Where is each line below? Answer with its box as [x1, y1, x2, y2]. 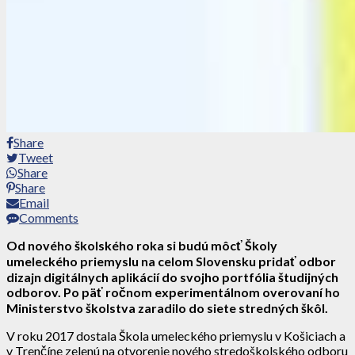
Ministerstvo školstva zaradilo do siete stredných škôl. [6, 300, 328, 315]
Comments [19, 209, 78, 225]
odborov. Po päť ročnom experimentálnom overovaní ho [6, 284, 340, 300]
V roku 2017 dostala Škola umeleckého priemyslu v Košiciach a [6, 327, 345, 343]
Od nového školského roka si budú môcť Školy [6, 237, 277, 253]
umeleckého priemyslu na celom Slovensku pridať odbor [6, 253, 336, 269]
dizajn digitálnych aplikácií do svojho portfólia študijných [6, 269, 338, 284]
